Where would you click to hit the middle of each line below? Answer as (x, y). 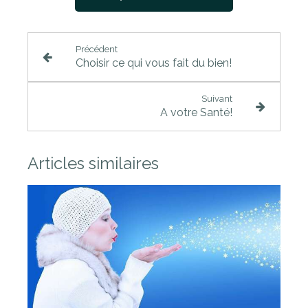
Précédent (96, 49)
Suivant (217, 98)
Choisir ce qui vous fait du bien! (153, 63)
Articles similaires (93, 163)
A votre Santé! (197, 112)
